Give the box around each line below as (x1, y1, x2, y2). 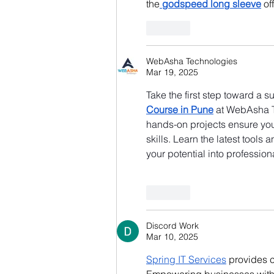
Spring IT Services (146, 253, 226, 265)
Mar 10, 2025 (146, 231, 198, 242)
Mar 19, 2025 (146, 66, 198, 78)
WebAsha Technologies (146, 55, 237, 67)
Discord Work (146, 220, 199, 231)
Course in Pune (146, 103, 213, 116)
